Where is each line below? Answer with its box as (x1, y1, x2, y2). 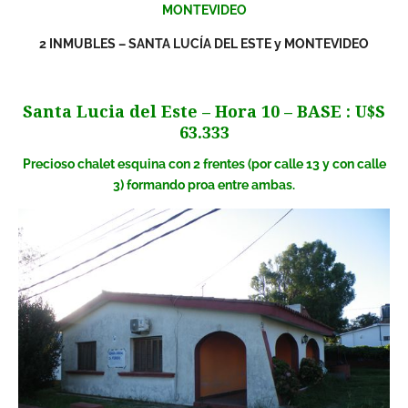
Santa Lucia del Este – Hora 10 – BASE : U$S (23, 102, 385, 122)
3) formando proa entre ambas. (113, 178, 295, 193)
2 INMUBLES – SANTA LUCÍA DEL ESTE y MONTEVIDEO (39, 36, 369, 52)
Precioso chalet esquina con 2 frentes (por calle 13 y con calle (22, 157, 386, 172)
